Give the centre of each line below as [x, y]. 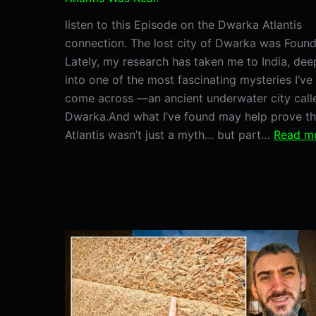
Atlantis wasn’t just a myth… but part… [169, 135]
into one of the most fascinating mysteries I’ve [189, 80]
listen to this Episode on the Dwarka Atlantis [183, 25]
